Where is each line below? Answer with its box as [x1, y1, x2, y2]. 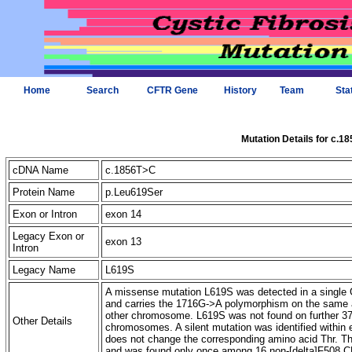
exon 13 [105, 236, 145, 247]
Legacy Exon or [13, 230, 84, 242]
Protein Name [13, 186, 75, 198]
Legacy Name [13, 264, 75, 276]
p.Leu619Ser [105, 186, 166, 198]
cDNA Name [13, 164, 68, 176]
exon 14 [105, 208, 145, 220]
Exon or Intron [13, 208, 77, 220]
